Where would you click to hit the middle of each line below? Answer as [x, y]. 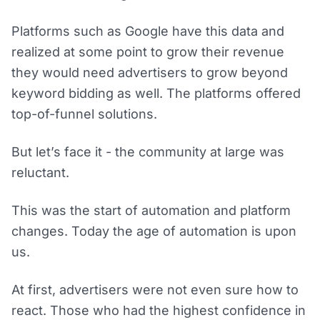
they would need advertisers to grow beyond [150, 73]
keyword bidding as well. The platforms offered [156, 94]
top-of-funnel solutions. [84, 114]
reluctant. [40, 173]
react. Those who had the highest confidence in [159, 311]
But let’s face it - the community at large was [148, 152]
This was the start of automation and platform [151, 211]
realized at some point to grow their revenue [148, 52]
